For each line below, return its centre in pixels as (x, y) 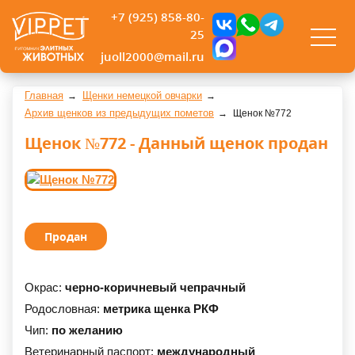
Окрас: (45, 288)
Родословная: (64, 309)
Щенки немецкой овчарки (142, 96)
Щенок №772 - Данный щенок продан (176, 143)
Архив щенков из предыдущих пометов (119, 113)
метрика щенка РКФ (161, 309)
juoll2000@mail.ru (153, 57)
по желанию (87, 330)
